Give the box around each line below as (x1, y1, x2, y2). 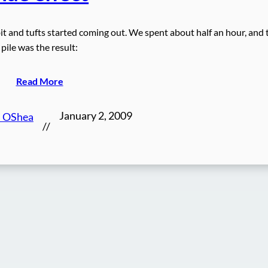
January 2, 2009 (59, 109, 132, 122)
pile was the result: (1, 41, 78, 53)
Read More (16, 75, 63, 87)
